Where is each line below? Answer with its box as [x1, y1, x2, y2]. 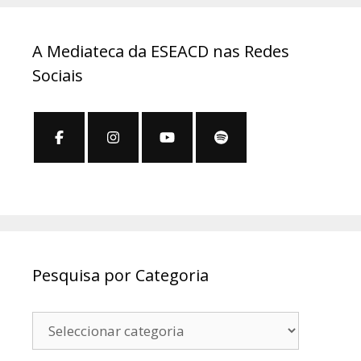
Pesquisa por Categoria [32, 264, 209, 287]
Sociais [32, 64, 83, 87]
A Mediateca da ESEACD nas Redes [32, 40, 289, 63]
